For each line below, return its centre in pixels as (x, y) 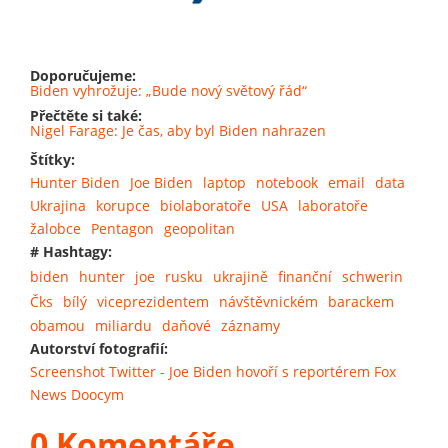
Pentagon (122, 229)
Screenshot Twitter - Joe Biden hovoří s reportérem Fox (213, 372)
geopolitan (199, 229)
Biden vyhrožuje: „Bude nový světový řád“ (168, 91)
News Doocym (77, 395)
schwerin (372, 276)
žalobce (55, 229)
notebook (287, 183)
